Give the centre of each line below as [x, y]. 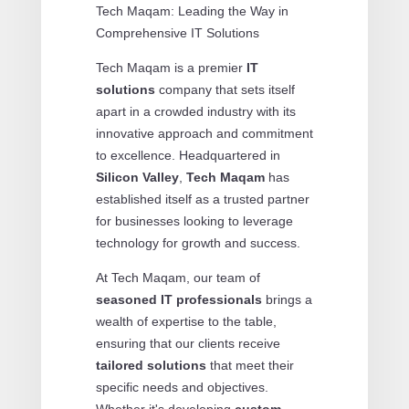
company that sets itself [225, 89]
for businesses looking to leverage [194, 220]
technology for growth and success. [198, 242]
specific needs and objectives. [182, 387]
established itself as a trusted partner [202, 199]
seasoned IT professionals [178, 299]
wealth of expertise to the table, [186, 321]
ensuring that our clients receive [188, 343]
